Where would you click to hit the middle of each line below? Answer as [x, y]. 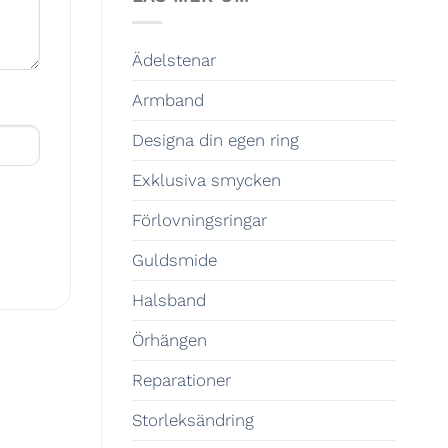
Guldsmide [174, 259]
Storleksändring [193, 419]
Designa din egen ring [215, 139]
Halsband [169, 299]
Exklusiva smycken [206, 179]
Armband [168, 99]
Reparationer [181, 379]
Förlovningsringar [199, 219]
